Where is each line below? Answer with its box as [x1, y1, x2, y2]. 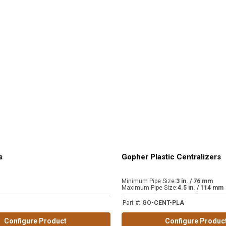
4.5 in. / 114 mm [177, 184, 223, 191]
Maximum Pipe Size [121, 184, 176, 191]
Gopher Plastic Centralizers [121, 152, 221, 161]
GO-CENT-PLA [142, 199, 184, 206]
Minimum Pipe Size [121, 178, 175, 185]
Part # [122, 199, 139, 206]
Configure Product [4, 217, 67, 225]
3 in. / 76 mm [176, 178, 213, 185]
